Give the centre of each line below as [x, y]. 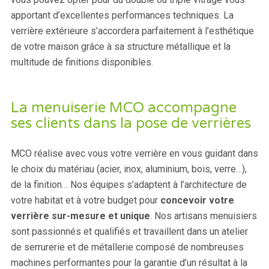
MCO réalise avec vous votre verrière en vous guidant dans [134, 153]
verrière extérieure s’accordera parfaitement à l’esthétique [132, 31]
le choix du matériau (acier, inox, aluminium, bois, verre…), [128, 169]
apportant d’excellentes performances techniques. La [122, 16]
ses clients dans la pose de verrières [131, 123]
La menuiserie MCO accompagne [123, 107]
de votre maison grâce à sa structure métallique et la [120, 47]
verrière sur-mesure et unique [80, 216]
